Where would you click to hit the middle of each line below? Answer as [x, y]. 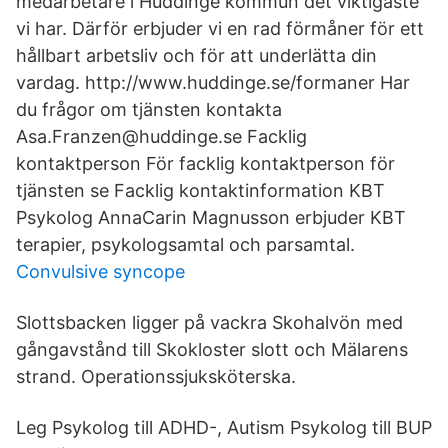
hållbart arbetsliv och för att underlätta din [196, 55]
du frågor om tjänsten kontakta [149, 109]
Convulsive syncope [100, 271]
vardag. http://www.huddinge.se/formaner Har [213, 82]
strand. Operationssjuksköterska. [156, 376]
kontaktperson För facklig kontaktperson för [205, 163]
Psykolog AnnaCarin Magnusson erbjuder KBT [211, 217]
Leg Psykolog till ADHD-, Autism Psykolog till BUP [224, 427]
